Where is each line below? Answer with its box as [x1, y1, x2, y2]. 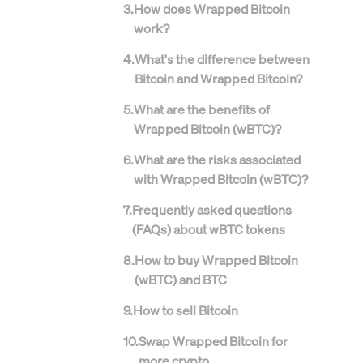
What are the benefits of [134, 100, 270, 118]
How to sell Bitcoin [133, 301, 238, 319]
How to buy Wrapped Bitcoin [135, 251, 298, 269]
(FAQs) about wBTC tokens [132, 220, 285, 238]
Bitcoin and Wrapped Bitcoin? [135, 70, 302, 88]
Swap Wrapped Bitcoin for [139, 332, 288, 350]
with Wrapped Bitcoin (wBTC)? [134, 170, 308, 188]
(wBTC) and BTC [135, 271, 227, 288]
